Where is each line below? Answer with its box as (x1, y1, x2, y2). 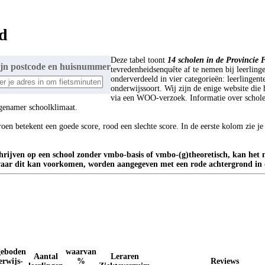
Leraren (110, 251, 139, 261)
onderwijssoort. (111, 83, 162, 93)
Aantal (34, 251, 58, 261)
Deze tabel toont (111, 55, 167, 64)
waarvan (66, 247, 96, 256)
